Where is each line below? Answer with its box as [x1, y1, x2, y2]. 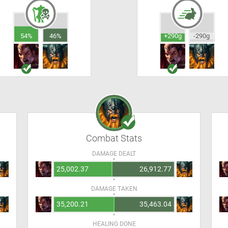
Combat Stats [86, 133, 142, 144]
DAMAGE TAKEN [91, 185, 137, 192]
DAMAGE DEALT [92, 150, 136, 157]
